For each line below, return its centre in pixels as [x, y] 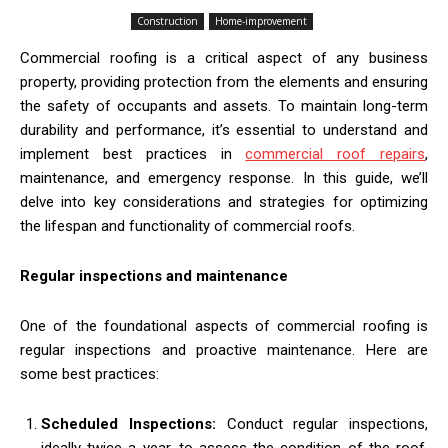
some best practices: [89, 373]
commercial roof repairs [335, 153]
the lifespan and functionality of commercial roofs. [187, 225]
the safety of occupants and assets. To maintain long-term [224, 105]
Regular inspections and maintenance [154, 275]
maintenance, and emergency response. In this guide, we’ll [224, 177]
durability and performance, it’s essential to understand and [224, 129]
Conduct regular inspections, [327, 423]
